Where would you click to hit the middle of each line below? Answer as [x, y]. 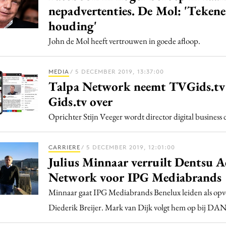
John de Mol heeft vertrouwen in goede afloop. [124, 41]
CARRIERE [64, 147]
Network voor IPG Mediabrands [135, 177]
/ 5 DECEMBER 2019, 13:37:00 [117, 71]
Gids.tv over [81, 101]
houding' [73, 26]
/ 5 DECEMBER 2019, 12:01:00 [128, 147]
